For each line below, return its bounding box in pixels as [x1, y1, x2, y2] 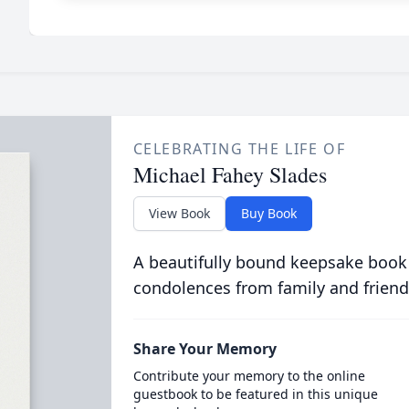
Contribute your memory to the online [132, 367, 365, 384]
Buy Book [240, 204, 297, 222]
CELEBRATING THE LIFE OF [132, 139, 346, 159]
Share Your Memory [132, 339, 277, 359]
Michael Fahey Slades [132, 160, 327, 189]
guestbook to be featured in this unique [132, 385, 378, 403]
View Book [148, 204, 210, 222]
